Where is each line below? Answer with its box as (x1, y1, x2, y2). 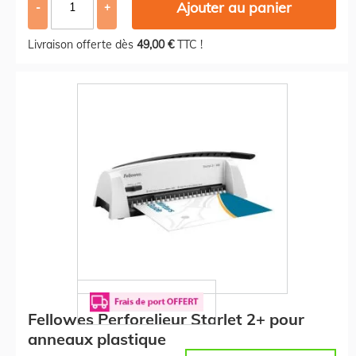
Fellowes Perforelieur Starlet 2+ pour (28, 308, 304, 329)
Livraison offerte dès (28, 37, 137, 52)
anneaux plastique (28, 328, 166, 349)
